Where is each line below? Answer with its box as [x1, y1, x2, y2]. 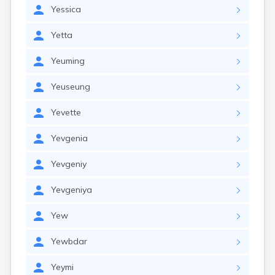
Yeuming [51, 55, 85, 66]
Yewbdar [51, 236, 87, 247]
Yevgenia [51, 133, 88, 144]
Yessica [51, 4, 81, 15]
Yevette [51, 107, 81, 118]
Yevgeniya [51, 184, 92, 195]
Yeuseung [51, 81, 90, 92]
